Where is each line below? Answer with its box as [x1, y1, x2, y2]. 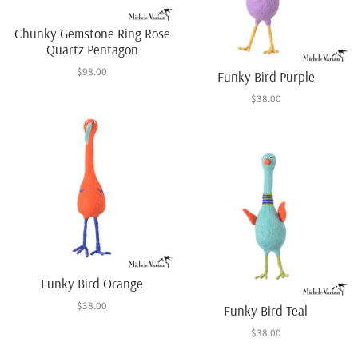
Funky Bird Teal [224, 301, 308, 319]
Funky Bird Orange [41, 274, 144, 292]
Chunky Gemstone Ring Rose [14, 25, 170, 42]
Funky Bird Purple [217, 68, 315, 86]
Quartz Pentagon [46, 41, 138, 58]
